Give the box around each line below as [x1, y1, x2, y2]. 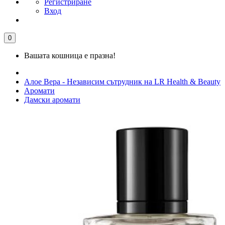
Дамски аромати [24, 95, 80, 104]
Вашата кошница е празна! [24, 51, 116, 60]
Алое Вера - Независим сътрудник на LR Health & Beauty [24, 77, 220, 86]
